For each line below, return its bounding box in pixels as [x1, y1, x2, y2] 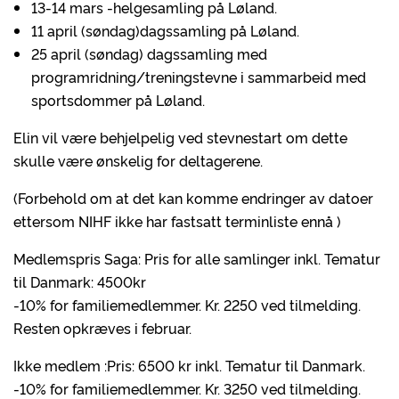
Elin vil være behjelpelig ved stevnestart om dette [13, 127, 347, 147]
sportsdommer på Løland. [31, 90, 205, 110]
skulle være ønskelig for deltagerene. [13, 151, 263, 170]
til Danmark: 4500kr [13, 272, 146, 291]
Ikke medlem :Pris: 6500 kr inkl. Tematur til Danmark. [13, 355, 365, 375]
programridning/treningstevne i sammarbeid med [31, 67, 366, 86]
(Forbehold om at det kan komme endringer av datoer [13, 188, 373, 208]
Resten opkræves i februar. [13, 318, 191, 338]
